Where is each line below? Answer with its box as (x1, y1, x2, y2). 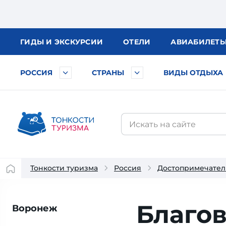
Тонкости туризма (30, 163, 98, 173)
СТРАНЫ (92, 68, 124, 77)
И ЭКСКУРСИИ (46, 37, 103, 46)
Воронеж (12, 203, 57, 214)
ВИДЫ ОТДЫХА (163, 68, 223, 77)
